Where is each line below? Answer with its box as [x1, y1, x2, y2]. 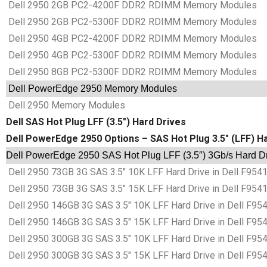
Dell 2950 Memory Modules [6, 100, 125, 111]
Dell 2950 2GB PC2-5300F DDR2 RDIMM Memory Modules [6, 16, 257, 28]
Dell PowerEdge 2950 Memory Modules [6, 83, 177, 94]
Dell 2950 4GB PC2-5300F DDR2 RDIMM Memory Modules [6, 49, 257, 61]
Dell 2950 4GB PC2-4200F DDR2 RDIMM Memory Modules [6, 33, 257, 45]
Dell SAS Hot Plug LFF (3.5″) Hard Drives [6, 116, 186, 128]
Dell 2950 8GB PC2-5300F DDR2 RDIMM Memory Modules [6, 66, 257, 78]
